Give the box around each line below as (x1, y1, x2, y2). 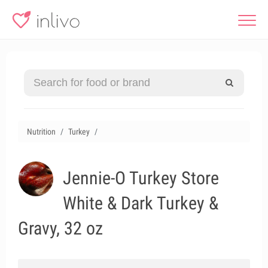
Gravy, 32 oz (18, 218, 103, 239)
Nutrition (27, 127, 56, 136)
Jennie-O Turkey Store (63, 167, 219, 188)
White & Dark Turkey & (63, 193, 218, 214)
